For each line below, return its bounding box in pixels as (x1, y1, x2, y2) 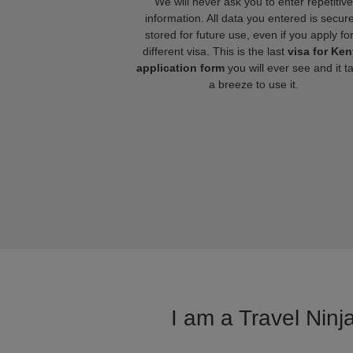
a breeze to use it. (209, 78, 299, 91)
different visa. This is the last (143, 45, 288, 58)
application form (136, 61, 225, 74)
